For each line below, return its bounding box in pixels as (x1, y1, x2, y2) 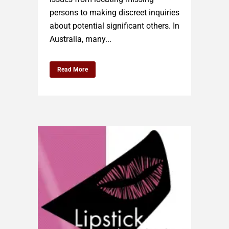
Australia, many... (50, 34, 111, 44)
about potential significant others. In (50, 21, 179, 31)
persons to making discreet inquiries (50, 8, 179, 18)
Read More (57, 66, 88, 74)
